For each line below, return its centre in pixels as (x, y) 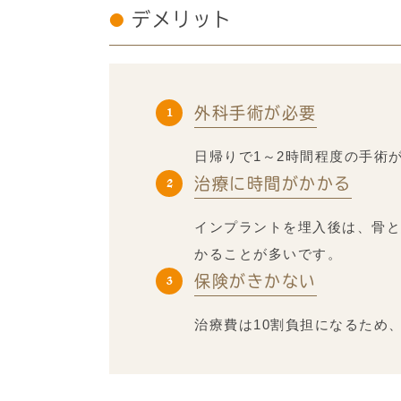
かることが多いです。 (268, 253)
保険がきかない (256, 281)
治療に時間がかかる (273, 183)
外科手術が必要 (256, 112)
